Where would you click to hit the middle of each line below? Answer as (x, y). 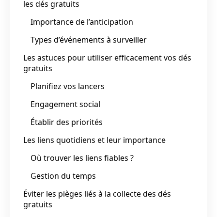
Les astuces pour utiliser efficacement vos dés (107, 57)
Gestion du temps (63, 176)
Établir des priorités (67, 122)
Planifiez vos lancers (68, 86)
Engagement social (65, 104)
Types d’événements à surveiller (89, 39)
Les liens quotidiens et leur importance (94, 140)
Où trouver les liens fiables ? (82, 158)
